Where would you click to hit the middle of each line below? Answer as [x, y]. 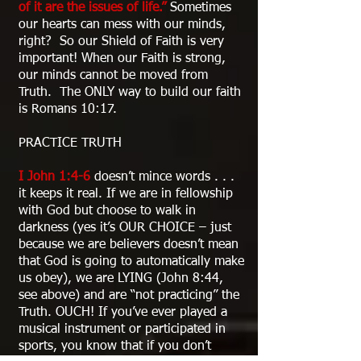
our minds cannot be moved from [113, 76]
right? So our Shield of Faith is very [121, 42]
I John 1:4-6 [54, 177]
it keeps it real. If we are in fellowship [126, 194]
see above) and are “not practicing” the [129, 296]
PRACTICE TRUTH [70, 143]
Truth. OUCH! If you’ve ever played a [123, 313]
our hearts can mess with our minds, [122, 25]
